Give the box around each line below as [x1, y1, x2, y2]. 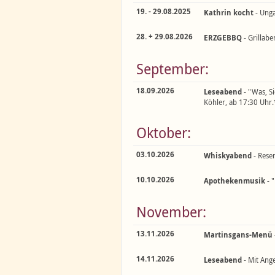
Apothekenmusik [204, 176, 265, 186]
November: [136, 203, 206, 222]
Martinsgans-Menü [204, 230, 273, 240]
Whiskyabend [204, 150, 252, 161]
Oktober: [136, 123, 191, 142]
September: [136, 60, 209, 79]
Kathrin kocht [204, 7, 254, 18]
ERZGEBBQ [204, 33, 242, 43]
